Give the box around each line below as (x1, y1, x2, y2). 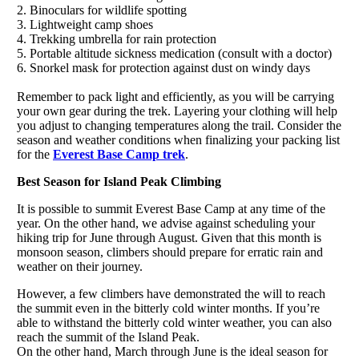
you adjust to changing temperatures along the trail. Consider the (17, 118, 341, 132)
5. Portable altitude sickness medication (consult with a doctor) (17, 46, 335, 60)
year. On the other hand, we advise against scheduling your (17, 216, 315, 230)
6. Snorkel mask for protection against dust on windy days (17, 60, 313, 75)
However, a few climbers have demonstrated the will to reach (17, 286, 325, 301)
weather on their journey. (17, 259, 143, 273)
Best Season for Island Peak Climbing (17, 174, 221, 188)
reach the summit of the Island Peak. (17, 329, 200, 344)
